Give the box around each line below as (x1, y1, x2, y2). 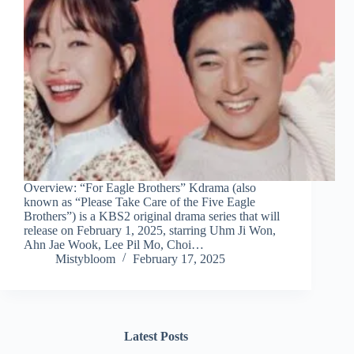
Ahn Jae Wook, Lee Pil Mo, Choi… (24, 238, 204, 252)
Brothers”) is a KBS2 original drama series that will (24, 209, 280, 224)
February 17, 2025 (133, 252, 225, 266)
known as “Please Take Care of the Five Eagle (24, 195, 255, 209)
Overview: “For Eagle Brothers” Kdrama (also (24, 181, 256, 195)
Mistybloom (55, 252, 115, 266)
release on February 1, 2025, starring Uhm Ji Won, (24, 224, 276, 238)
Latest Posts (123, 330, 188, 344)
